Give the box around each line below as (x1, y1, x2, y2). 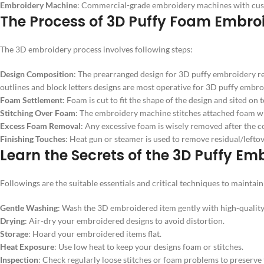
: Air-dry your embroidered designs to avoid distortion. (25, 215, 225, 226)
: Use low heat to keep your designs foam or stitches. (54, 241, 243, 252)
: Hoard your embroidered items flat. (28, 228, 161, 239)
